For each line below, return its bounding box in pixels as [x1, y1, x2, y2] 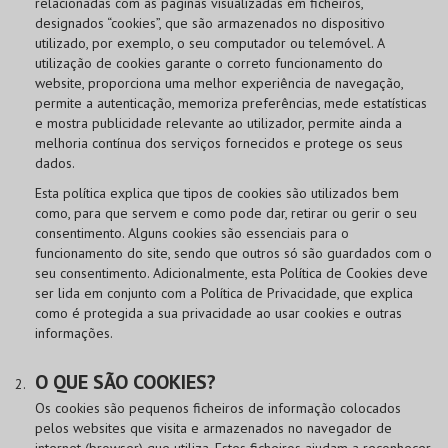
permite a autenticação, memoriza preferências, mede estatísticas [35, 94, 427, 112]
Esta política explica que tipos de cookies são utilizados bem [35, 184, 399, 202]
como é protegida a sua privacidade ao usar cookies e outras [35, 304, 402, 322]
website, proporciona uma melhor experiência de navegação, [35, 74, 403, 92]
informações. [35, 324, 113, 342]
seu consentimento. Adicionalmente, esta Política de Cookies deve [35, 264, 428, 282]
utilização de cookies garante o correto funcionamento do [35, 54, 383, 72]
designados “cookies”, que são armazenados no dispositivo [35, 14, 385, 32]
